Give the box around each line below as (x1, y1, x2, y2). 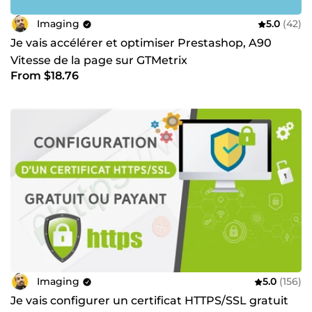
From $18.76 (10, 68, 79, 82)
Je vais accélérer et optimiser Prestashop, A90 (10, 36, 272, 49)
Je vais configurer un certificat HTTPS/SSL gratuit (10, 293, 288, 307)
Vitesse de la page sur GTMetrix (10, 53, 187, 67)
